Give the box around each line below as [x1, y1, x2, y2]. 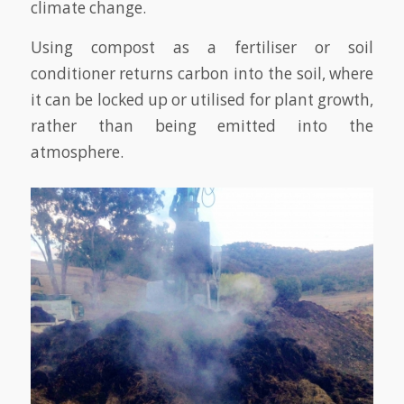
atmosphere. [30, 141, 124, 162]
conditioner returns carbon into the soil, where [30, 62, 374, 84]
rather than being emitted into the [30, 115, 374, 136]
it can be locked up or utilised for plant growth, [30, 88, 374, 110]
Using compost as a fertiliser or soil [30, 36, 374, 58]
